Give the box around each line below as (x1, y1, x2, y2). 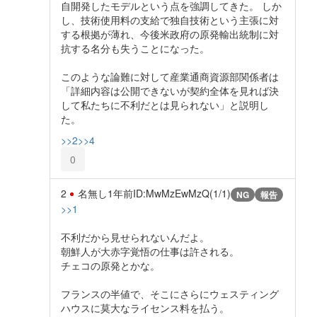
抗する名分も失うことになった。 (61, 40, 209, 55)
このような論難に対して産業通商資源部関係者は (61, 69, 279, 83)
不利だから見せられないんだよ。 (61, 230, 209, 245)
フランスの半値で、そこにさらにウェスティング (61, 287, 279, 301)
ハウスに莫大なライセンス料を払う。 (61, 301, 229, 316)
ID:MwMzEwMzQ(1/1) (133, 185, 231, 200)
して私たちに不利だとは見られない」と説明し (61, 97, 269, 112)
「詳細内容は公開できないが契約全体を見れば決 (61, 83, 279, 98)
